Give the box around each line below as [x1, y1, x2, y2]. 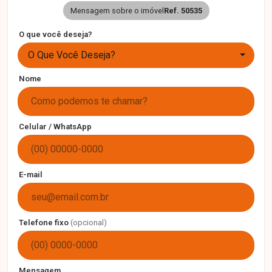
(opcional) [70, 218, 107, 228]
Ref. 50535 [163, 6, 202, 16]
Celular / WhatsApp [19, 122, 92, 132]
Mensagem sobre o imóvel [70, 6, 164, 16]
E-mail [19, 170, 42, 180]
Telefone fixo [19, 218, 70, 228]
